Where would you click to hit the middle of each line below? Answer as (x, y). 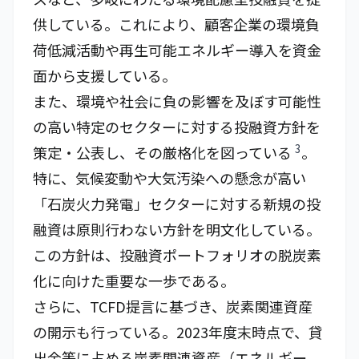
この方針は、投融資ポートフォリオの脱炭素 (177, 255)
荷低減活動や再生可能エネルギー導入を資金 (177, 50)
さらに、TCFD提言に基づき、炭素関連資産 (173, 306)
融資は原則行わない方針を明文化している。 (177, 229)
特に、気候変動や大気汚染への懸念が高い (169, 178)
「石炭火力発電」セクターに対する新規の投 (177, 204)
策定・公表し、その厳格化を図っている (164, 152)
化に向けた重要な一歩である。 (134, 280)
